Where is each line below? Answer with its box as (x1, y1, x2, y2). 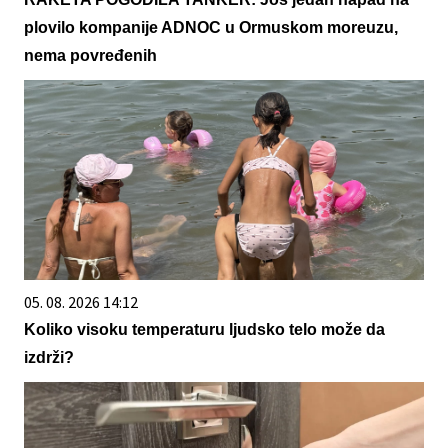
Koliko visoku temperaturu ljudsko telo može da (24, 321, 385, 339)
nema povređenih (24, 47, 157, 65)
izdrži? (24, 349, 74, 367)
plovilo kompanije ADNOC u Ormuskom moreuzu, (24, 19, 398, 37)
